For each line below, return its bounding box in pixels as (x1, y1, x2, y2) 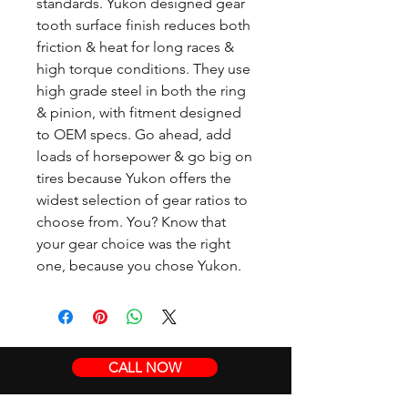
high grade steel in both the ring (36, 82, 246, 99)
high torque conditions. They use (36, 60, 250, 77)
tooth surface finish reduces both (36, 16, 250, 34)
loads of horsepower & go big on (36, 148, 252, 165)
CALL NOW (108, 359, 181, 376)
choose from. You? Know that (36, 213, 226, 230)
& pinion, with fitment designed (36, 104, 241, 121)
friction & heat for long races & (36, 38, 234, 56)
